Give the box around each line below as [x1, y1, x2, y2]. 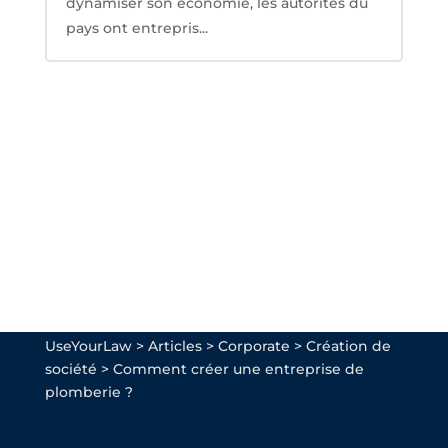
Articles [147, 337, 202, 356]
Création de [305, 337, 391, 356]
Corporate [217, 337, 290, 356]
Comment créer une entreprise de [112, 360, 364, 379]
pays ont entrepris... [65, 18, 208, 37]
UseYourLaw [44, 337, 132, 356]
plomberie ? [44, 383, 133, 402]
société [44, 360, 97, 379]
